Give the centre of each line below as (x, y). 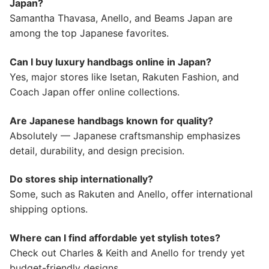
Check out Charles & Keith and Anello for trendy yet (127, 253)
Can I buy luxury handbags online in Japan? (110, 62)
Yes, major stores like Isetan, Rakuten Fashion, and (124, 77)
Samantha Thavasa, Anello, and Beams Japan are (121, 18)
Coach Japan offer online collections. (95, 92)
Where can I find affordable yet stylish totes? (115, 238)
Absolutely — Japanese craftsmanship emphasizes (125, 135)
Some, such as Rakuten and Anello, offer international (131, 194)
